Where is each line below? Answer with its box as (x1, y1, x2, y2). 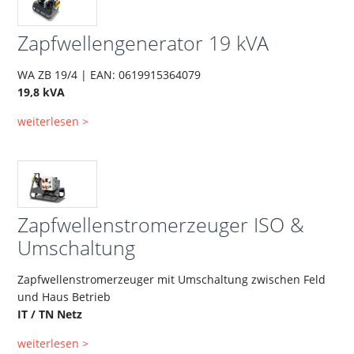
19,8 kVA (17, 85, 66, 100)
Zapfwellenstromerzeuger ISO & (17, 210, 305, 238)
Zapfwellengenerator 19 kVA (17, 29, 269, 57)
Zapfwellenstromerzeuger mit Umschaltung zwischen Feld (17, 271, 326, 287)
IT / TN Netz (17, 306, 83, 322)
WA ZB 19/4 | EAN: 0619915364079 (17, 67, 201, 83)
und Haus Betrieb (17, 288, 111, 304)
